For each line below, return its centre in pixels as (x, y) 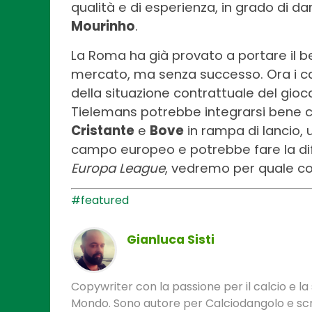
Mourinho (103, 26)
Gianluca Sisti (171, 240)
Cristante (103, 131)
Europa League (118, 169)
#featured (100, 201)
